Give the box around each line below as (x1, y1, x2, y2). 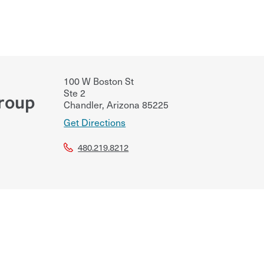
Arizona (104, 97, 140, 111)
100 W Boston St (64, 73, 134, 88)
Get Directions (64, 114, 126, 129)
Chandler (64, 97, 103, 111)
